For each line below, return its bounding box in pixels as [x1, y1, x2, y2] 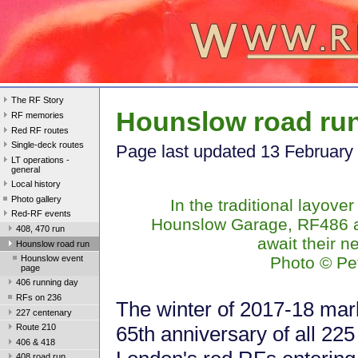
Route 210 [16, 322, 56, 332]
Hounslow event [21, 253, 83, 264]
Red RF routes [11, 125, 69, 135]
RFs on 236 [16, 292, 62, 302]
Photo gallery [11, 193, 62, 204]
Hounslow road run [16, 238, 89, 249]
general [11, 165, 40, 175]
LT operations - [11, 155, 70, 165]
